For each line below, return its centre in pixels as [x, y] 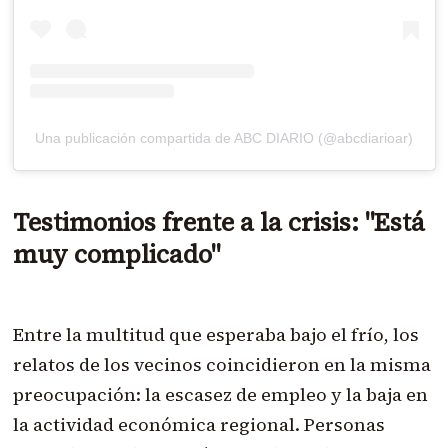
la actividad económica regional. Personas [198, 425]
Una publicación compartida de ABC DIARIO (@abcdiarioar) [224, 138]
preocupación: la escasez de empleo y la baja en [220, 395]
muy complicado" [116, 254]
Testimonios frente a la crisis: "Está [218, 222]
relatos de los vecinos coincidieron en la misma [221, 365]
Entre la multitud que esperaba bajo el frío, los [215, 335]
